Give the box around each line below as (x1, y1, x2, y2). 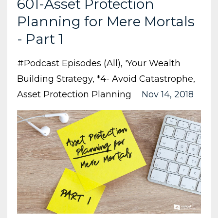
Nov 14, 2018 (142, 89, 194, 100)
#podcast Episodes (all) (17, 57, 121, 69)
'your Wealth (125, 57, 181, 69)
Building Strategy (17, 73, 92, 84)
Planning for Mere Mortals (17, 13, 195, 30)
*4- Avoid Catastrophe (97, 73, 193, 84)
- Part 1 (17, 30, 63, 47)
